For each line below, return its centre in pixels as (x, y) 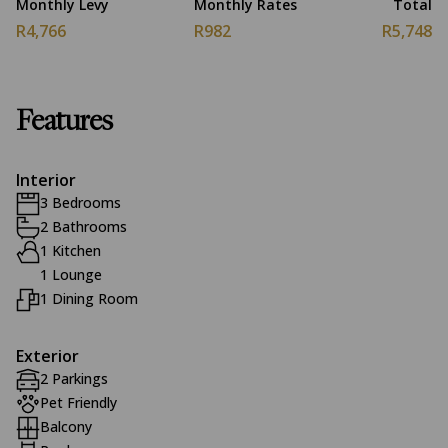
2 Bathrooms (83, 226)
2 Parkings (74, 378)
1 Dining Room (89, 298)
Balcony (66, 426)
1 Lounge (71, 274)
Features (64, 123)
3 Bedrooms (80, 202)
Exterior (47, 356)
